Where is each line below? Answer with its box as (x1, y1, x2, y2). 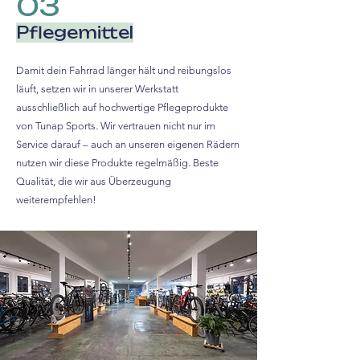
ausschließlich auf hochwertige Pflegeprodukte (16, 101, 228, 113)
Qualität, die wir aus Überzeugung (16, 175, 171, 187)
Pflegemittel (16, 22, 133, 43)
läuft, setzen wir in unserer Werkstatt (16, 83, 178, 95)
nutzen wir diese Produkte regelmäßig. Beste (16, 157, 219, 169)
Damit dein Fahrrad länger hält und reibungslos (16, 64, 231, 76)
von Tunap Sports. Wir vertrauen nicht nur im (16, 120, 215, 132)
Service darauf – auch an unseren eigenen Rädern (16, 138, 239, 150)
